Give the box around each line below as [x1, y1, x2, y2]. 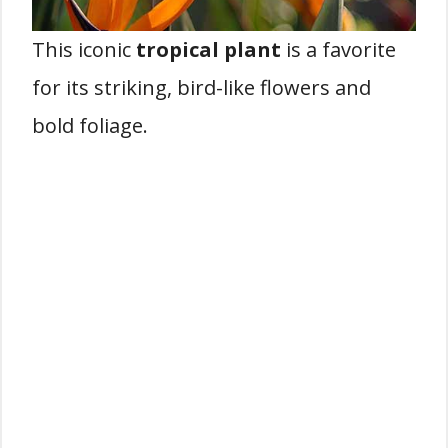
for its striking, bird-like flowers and [32, 74, 371, 101]
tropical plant [136, 36, 281, 63]
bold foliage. [32, 112, 148, 139]
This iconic [32, 36, 136, 63]
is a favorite [281, 36, 396, 63]
